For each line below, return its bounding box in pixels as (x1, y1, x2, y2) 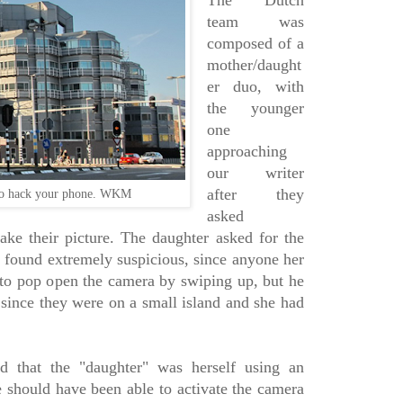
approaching (206, 142, 287, 161)
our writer (206, 164, 304, 183)
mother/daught (206, 56, 301, 75)
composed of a (206, 34, 304, 53)
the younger (206, 99, 304, 118)
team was (206, 13, 304, 31)
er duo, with (206, 77, 304, 96)
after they (206, 185, 304, 204)
